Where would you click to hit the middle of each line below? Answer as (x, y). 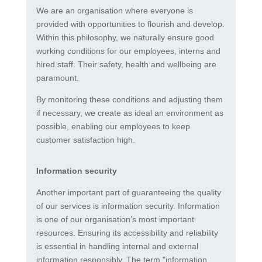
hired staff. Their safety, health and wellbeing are (126, 65)
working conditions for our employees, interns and (128, 51)
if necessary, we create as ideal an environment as (130, 113)
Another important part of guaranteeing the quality (128, 193)
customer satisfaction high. (87, 140)
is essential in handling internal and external (117, 247)
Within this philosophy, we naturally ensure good (125, 38)
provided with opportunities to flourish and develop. (130, 24)
